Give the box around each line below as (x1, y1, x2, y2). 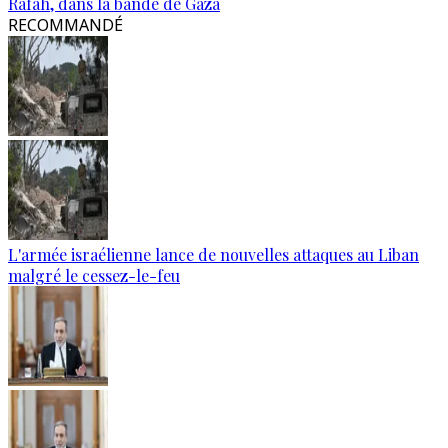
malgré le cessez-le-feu (8, 265, 180, 286)
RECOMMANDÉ (8, 14, 123, 36)
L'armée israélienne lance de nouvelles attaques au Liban (8, 244, 419, 265)
